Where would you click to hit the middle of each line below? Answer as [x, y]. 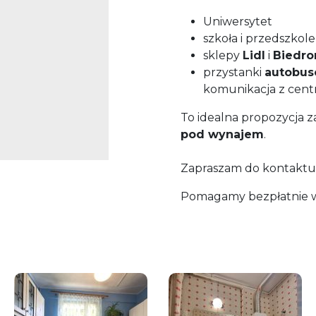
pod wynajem [222, 135]
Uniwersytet [238, 22]
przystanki [234, 73]
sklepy [223, 56]
